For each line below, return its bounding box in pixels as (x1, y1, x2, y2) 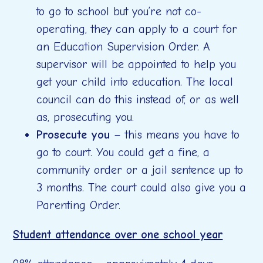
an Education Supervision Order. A (36, 40, 211, 53)
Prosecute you (36, 128, 114, 141)
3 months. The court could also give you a (36, 181, 247, 194)
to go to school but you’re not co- (36, 5, 202, 18)
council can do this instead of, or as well (36, 93, 240, 106)
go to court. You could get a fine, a (36, 146, 210, 159)
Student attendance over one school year (13, 228, 223, 241)
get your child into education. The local (36, 75, 234, 89)
